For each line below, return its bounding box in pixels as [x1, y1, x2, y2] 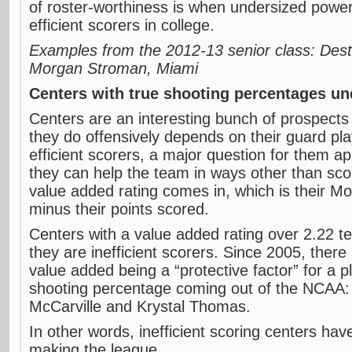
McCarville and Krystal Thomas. [29, 298, 251, 315]
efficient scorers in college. [29, 16, 214, 34]
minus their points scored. [29, 200, 209, 218]
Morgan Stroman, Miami [29, 60, 198, 77]
